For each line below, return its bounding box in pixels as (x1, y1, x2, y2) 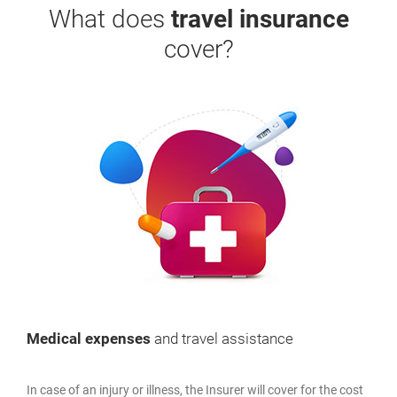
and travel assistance (151, 330, 293, 347)
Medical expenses (27, 330, 151, 347)
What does (48, 4, 171, 34)
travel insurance (170, 4, 349, 34)
